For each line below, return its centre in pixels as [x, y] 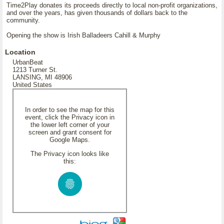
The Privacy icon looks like [70, 154]
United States [32, 85]
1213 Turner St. [35, 70]
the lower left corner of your [70, 125]
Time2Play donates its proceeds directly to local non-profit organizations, [112, 5]
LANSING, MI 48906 [42, 77]
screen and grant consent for [70, 132]
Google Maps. [70, 140]
